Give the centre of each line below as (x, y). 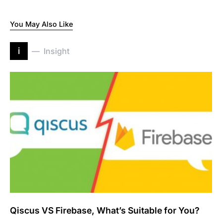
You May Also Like (41, 24)
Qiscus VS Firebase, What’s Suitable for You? (105, 210)
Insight (56, 51)
